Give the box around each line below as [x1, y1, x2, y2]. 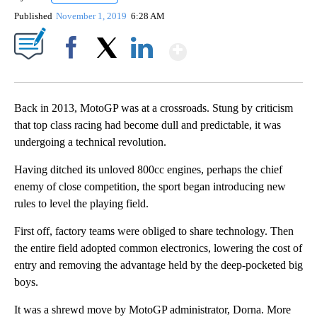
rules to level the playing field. [14, 197, 149, 210]
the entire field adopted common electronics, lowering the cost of [14, 242, 302, 255]
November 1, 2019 [56, 11, 129, 22]
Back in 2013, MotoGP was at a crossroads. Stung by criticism [14, 102, 293, 115]
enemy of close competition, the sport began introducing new [14, 180, 286, 193]
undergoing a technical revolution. [14, 136, 166, 149]
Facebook [54, 67, 93, 78]
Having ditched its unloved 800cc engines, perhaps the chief [14, 163, 282, 176]
